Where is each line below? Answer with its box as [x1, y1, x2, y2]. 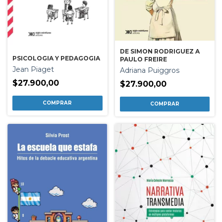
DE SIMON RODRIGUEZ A [119, 48, 200, 55]
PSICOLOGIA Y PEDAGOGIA [12, 54, 100, 62]
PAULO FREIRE [119, 55, 167, 63]
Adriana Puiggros [119, 66, 179, 75]
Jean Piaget [12, 64, 54, 74]
